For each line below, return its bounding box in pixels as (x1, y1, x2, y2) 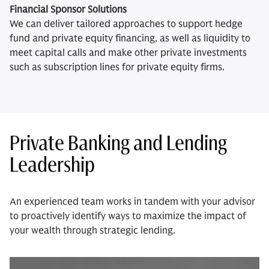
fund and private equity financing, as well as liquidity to (10, 32, 250, 44)
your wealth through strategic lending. (10, 224, 175, 237)
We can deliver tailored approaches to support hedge (10, 17, 243, 30)
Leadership (10, 150, 95, 178)
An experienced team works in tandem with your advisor (10, 195, 255, 208)
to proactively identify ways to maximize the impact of (10, 210, 246, 222)
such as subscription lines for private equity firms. (10, 61, 225, 73)
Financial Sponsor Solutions (10, 3, 127, 16)
